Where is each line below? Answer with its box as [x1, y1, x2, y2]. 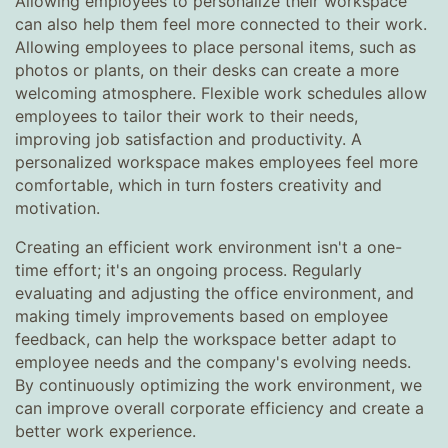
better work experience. [15, 421, 196, 441]
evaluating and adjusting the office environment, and [15, 283, 414, 303]
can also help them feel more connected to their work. [15, 14, 427, 34]
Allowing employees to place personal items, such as [15, 37, 416, 57]
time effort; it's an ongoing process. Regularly [15, 260, 362, 280]
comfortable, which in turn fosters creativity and [15, 175, 382, 195]
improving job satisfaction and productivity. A [15, 129, 362, 149]
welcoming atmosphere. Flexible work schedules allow [15, 83, 427, 103]
